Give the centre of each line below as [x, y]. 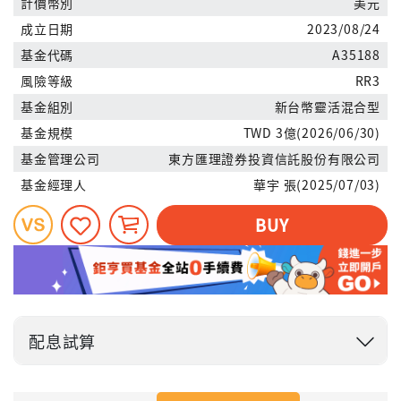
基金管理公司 [60, 158]
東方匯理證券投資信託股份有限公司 [274, 158]
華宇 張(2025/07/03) [317, 184]
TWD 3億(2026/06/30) [311, 132]
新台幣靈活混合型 [327, 106]
